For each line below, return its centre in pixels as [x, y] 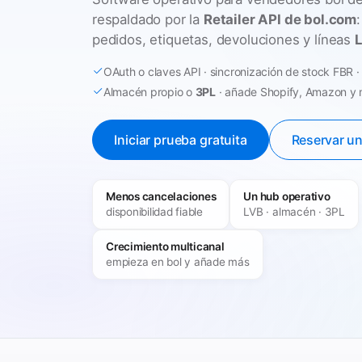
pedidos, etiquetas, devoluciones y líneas [223, 39]
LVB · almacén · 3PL [294, 211]
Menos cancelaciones [161, 196]
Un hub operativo [287, 196]
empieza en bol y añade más [178, 262]
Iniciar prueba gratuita [181, 139]
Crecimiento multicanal [165, 247]
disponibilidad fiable [154, 211]
